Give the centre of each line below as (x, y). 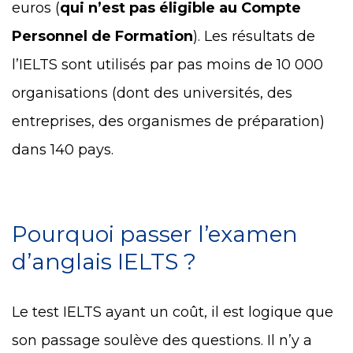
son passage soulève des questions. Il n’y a (162, 341)
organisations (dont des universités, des (152, 93)
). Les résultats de (254, 36)
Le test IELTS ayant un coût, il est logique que (173, 312)
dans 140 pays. (67, 149)
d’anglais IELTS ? (104, 261)
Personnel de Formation (102, 36)
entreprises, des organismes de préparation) (168, 121)
